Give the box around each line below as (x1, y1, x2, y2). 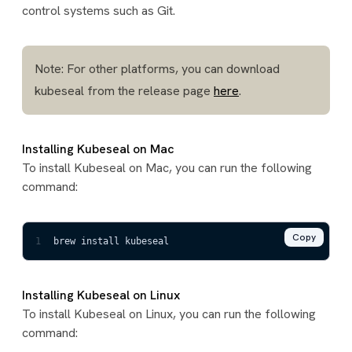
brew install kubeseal (53, 235, 169, 247)
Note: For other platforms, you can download (35, 60, 280, 77)
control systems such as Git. (22, 2, 175, 19)
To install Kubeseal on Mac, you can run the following (22, 159, 312, 176)
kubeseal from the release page (35, 82, 214, 99)
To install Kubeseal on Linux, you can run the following (22, 305, 316, 322)
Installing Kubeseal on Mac (22, 140, 174, 157)
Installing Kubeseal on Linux (22, 286, 180, 303)
